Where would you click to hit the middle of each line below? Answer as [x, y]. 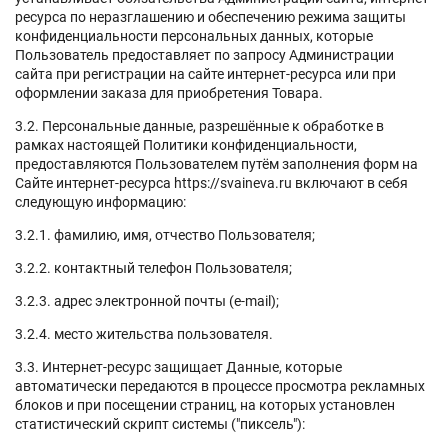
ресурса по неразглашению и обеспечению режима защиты [210, 16]
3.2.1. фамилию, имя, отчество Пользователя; [165, 234]
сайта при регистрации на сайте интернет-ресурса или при [205, 73]
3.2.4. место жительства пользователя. [144, 333]
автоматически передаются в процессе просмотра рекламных [220, 385]
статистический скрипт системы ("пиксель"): [160, 423]
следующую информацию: [102, 201]
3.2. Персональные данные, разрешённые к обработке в [199, 125]
